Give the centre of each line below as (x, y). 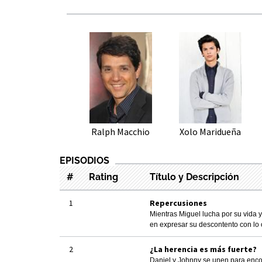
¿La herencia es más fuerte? (203, 249)
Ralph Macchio (121, 131)
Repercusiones (178, 203)
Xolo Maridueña (210, 131)
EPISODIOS (85, 160)
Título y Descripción (194, 177)
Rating (104, 177)
